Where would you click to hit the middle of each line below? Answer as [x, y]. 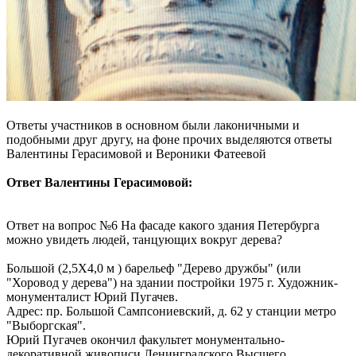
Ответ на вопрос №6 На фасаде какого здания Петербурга [163, 225]
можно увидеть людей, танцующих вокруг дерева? [144, 239]
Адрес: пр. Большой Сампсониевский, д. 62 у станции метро [171, 311]
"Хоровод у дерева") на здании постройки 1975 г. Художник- [172, 282]
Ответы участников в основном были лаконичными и [153, 125]
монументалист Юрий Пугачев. [94, 296]
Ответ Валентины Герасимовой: [101, 182]
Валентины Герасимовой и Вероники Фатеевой [136, 153]
